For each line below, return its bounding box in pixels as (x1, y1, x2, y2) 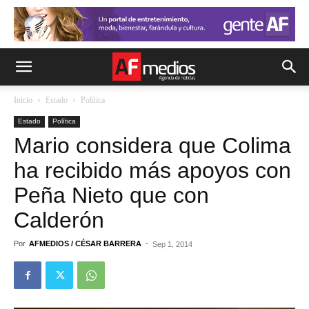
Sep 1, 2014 (152, 240, 192, 248)
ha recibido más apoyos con (14, 158, 291, 183)
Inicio (14, 95, 32, 105)
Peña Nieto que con (14, 183, 209, 208)
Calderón (14, 208, 104, 232)
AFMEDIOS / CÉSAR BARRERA (29, 239, 141, 248)
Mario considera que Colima (14, 133, 291, 158)
